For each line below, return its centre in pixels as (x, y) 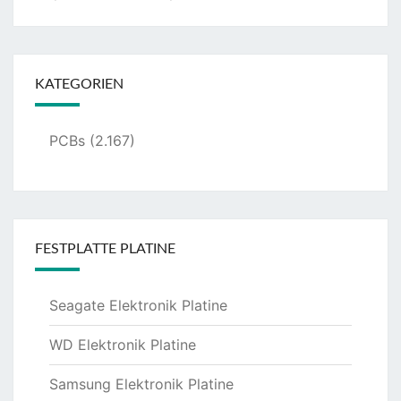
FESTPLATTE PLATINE (105, 248)
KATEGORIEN (79, 84)
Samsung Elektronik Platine (141, 384)
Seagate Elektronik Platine (138, 305)
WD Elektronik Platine (123, 344)
